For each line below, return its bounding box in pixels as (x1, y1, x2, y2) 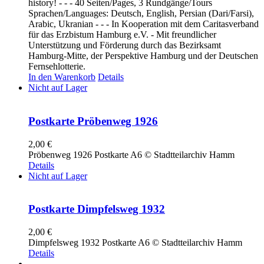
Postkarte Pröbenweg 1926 (28, 114, 158, 127)
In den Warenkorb (28, 72, 95, 82)
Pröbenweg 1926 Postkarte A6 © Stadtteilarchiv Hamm (28, 149, 235, 160)
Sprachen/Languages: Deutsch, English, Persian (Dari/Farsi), (28, 8, 254, 19)
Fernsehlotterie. (28, 61, 85, 72)
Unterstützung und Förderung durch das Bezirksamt (28, 40, 221, 51)
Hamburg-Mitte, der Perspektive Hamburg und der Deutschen (28, 51, 258, 61)
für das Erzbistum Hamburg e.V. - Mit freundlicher (28, 29, 216, 40)
